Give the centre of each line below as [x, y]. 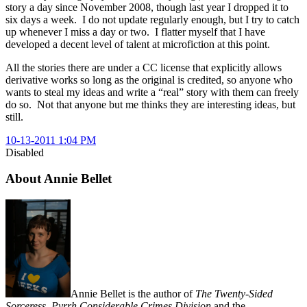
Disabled [25, 152]
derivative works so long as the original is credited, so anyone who [149, 79]
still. [14, 116]
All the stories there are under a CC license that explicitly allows [144, 67]
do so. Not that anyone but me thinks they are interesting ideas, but [150, 104]
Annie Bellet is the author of [133, 293]
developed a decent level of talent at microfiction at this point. [138, 44]
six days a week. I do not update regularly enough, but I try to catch [152, 19]
